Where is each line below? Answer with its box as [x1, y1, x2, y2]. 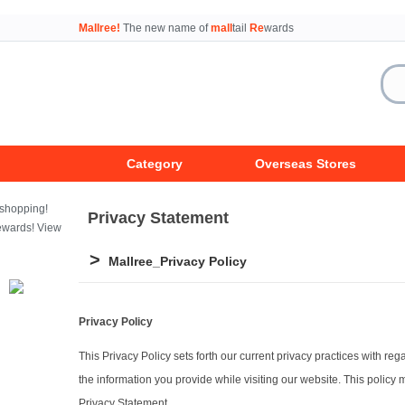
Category [126, 156, 183, 171]
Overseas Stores [254, 156, 356, 171]
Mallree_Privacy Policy [105, 254, 247, 269]
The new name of [120, 22, 211, 34]
